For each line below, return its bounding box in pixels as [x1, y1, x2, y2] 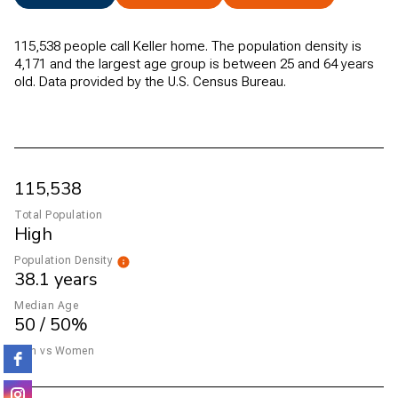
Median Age [14, 298, 78, 312]
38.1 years [14, 267, 98, 291]
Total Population [14, 208, 102, 221]
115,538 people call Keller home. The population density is [14, 37, 362, 54]
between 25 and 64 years [223, 55, 374, 72]
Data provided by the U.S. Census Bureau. [36, 73, 286, 90]
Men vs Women [14, 344, 94, 357]
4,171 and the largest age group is [14, 55, 223, 72]
